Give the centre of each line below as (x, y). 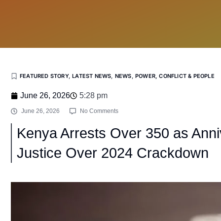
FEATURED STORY (44, 76)
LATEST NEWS (92, 76)
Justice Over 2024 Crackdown (113, 153)
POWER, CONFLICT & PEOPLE (175, 76)
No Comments (99, 111)
